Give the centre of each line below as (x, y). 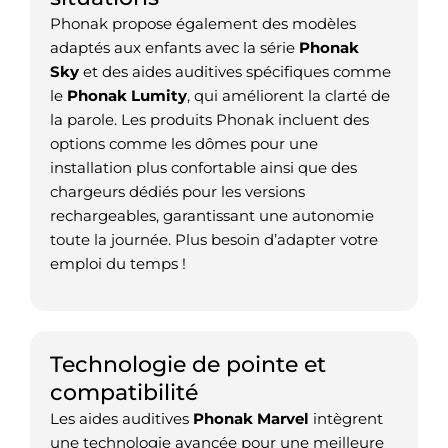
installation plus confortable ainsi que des (203, 168)
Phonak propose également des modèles (203, 24)
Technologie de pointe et (188, 363)
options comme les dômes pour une (184, 144)
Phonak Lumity (127, 96)
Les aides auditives (121, 418)
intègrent (346, 418)
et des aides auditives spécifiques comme (235, 72)
